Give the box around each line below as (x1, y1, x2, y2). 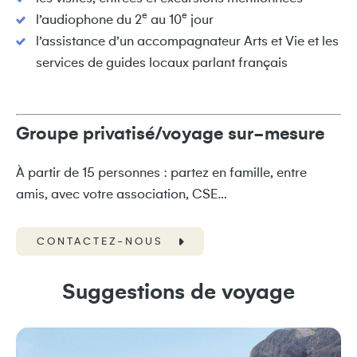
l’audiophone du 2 (36, 13, 142, 27)
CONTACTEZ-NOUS (37, 236, 163, 247)
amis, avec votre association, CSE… (16, 187, 227, 202)
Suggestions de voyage (62, 280, 295, 304)
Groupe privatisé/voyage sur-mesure (16, 124, 324, 143)
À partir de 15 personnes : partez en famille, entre (16, 166, 307, 180)
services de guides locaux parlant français (36, 56, 288, 70)
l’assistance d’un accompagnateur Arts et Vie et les (36, 34, 339, 49)
